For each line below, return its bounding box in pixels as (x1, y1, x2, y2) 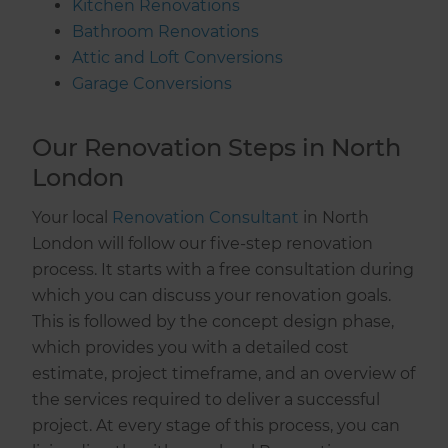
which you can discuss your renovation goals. (32, 286, 392, 306)
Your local (32, 208, 113, 228)
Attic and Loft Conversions (72, 48, 284, 68)
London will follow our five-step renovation (32, 234, 374, 254)
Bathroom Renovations (72, 22, 260, 42)
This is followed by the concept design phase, (32, 312, 395, 332)
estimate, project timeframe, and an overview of (32, 364, 416, 384)
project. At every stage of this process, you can (32, 416, 401, 436)
